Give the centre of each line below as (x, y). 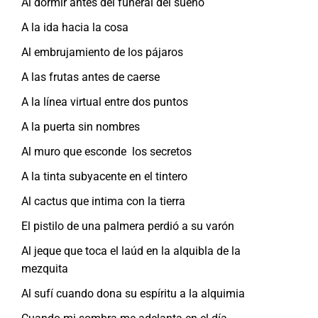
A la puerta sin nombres (81, 126)
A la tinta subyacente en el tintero (104, 176)
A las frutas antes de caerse (91, 77)
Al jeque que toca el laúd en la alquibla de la (131, 251)
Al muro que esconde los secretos (106, 151)
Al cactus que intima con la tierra (103, 201)
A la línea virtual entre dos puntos (105, 102)
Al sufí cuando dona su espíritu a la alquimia (133, 293)
